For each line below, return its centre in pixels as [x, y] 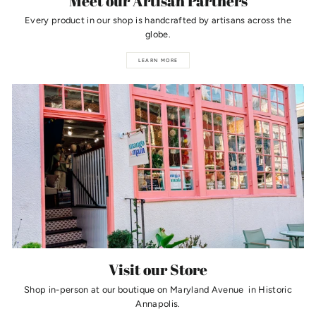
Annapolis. [158, 303]
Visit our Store [158, 270]
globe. [158, 35]
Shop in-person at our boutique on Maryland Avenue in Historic [158, 289]
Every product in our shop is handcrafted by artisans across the [158, 20]
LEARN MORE [158, 61]
